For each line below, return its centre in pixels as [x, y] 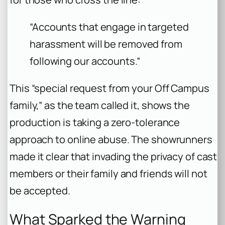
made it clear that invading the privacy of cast [114, 157]
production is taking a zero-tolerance [95, 123]
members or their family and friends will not [108, 174]
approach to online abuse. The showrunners [111, 140]
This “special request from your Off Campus [109, 88]
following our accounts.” [85, 61]
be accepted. [40, 191]
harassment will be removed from [106, 44]
